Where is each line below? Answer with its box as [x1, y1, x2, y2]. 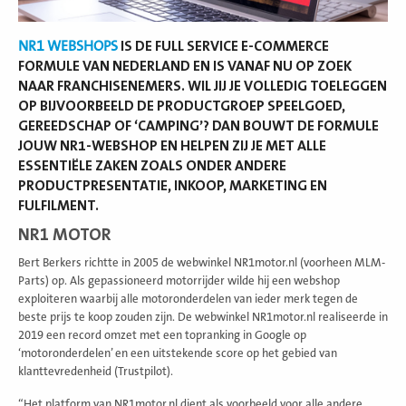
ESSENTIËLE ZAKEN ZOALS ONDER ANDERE [18, 157, 286, 174]
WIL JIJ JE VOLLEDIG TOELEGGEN [185, 77, 387, 94]
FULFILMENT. [18, 197, 99, 214]
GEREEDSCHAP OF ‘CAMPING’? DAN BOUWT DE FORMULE [18, 117, 379, 134]
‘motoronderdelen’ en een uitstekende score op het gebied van [18, 346, 337, 360]
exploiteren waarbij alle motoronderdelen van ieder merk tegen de [18, 292, 358, 305]
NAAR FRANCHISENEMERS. [18, 77, 185, 94]
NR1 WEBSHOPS [18, 37, 118, 54]
